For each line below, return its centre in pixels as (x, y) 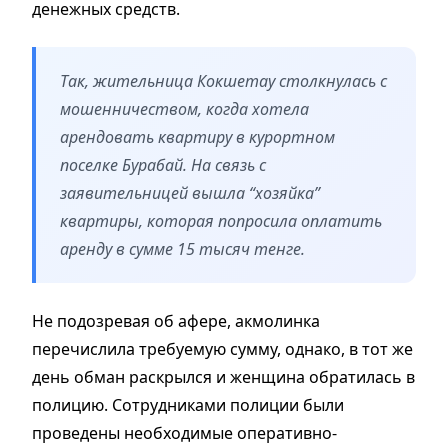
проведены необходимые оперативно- (184, 432)
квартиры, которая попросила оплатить (221, 220)
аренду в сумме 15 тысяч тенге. (182, 248)
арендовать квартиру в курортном (197, 136)
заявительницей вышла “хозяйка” (190, 192)
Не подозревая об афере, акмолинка (176, 320)
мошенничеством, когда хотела (184, 108)
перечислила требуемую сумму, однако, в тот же (222, 348)
